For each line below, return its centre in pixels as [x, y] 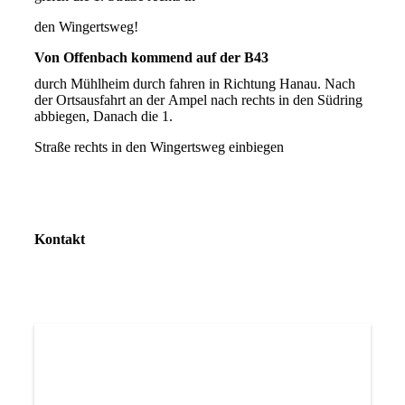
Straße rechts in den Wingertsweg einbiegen [162, 146]
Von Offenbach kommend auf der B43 [151, 57]
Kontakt [59, 239]
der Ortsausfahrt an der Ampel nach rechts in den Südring [198, 99]
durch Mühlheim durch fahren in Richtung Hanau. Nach [194, 83]
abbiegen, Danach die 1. [103, 116]
